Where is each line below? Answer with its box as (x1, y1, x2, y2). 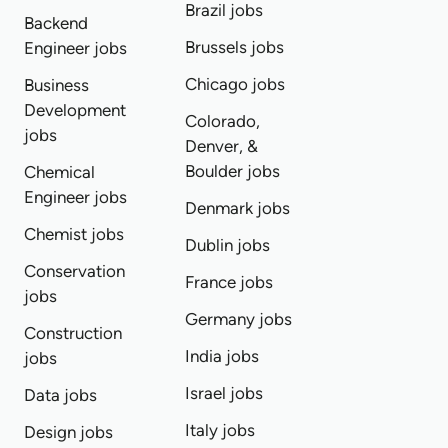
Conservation (24, 261, 126, 281)
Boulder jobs (184, 161, 280, 181)
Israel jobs (184, 383, 263, 403)
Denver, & (184, 136, 258, 156)
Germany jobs (184, 309, 292, 329)
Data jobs (24, 385, 98, 405)
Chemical (24, 162, 96, 182)
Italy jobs (184, 420, 255, 440)
